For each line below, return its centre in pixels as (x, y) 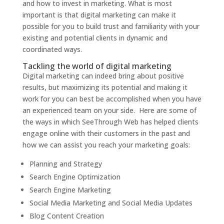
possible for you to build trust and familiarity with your (111, 26)
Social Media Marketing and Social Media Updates (111, 203)
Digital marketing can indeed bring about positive (103, 76)
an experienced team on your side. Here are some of (109, 110)
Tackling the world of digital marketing (97, 66)
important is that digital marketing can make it (99, 15)
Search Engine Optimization (75, 177)
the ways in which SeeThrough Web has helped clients (110, 122)
